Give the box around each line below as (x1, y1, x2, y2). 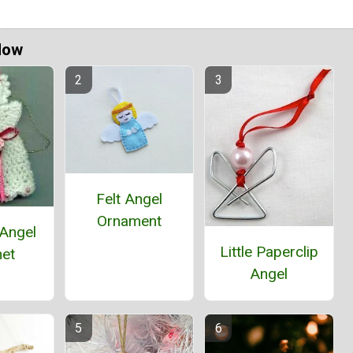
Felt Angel (95, 189, 162, 208)
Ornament (96, 211, 162, 230)
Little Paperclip (219, 242, 318, 261)
